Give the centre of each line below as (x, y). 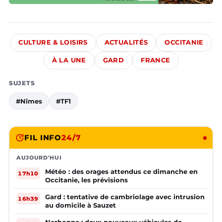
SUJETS (22, 83)
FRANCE (156, 60)
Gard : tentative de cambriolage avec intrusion (125, 197)
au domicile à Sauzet (81, 205)
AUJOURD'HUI (39, 158)
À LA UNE (69, 60)
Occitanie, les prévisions (86, 180)
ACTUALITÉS (126, 43)
